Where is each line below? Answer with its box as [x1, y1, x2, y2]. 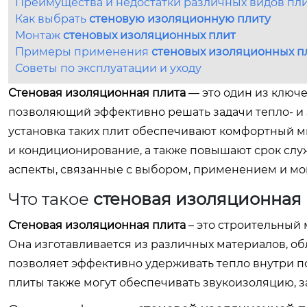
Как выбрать [15, 12, 89, 25]
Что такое [8, 189, 93, 209]
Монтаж [15, 29, 63, 42]
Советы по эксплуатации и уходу [15, 62, 201, 75]
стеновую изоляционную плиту [89, 12, 271, 25]
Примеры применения [15, 45, 151, 58]
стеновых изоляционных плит [63, 29, 236, 42]
